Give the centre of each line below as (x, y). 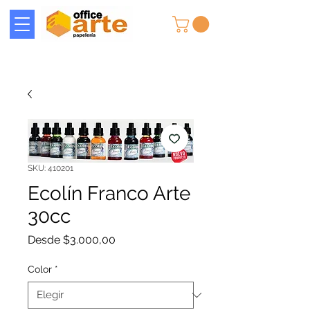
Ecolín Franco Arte (109, 194)
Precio (131, 239)
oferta (130, 266)
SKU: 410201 (51, 168)
